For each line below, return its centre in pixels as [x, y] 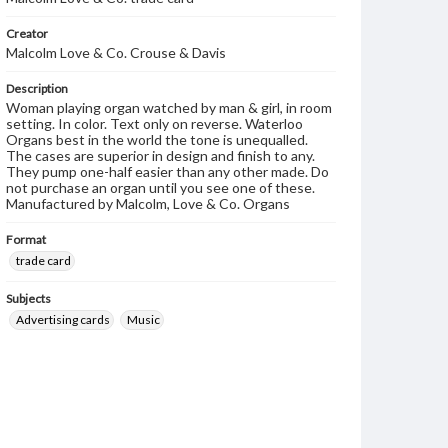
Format [26, 239]
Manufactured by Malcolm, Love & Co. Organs [148, 203]
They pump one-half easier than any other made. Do [167, 171]
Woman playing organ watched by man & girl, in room [169, 107]
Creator [27, 33]
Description [37, 88]
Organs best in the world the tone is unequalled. [157, 139]
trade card [43, 260]
